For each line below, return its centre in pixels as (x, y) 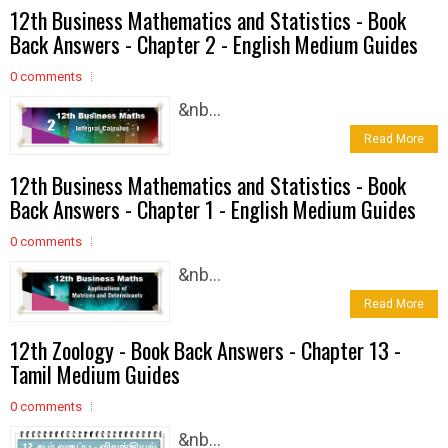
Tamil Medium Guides (95, 373)
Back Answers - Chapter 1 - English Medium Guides (213, 208)
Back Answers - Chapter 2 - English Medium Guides (214, 43)
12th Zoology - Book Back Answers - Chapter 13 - (205, 349)
